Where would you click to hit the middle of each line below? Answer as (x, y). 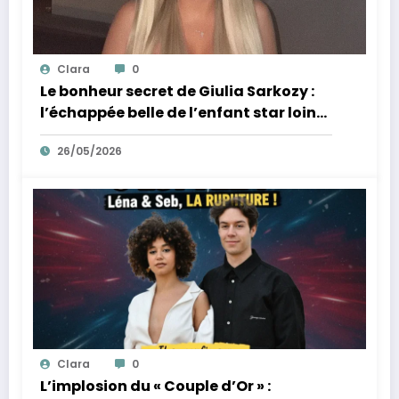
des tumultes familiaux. (130, 134)
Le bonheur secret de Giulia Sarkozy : (177, 92)
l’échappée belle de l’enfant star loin (178, 113)
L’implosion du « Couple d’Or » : (155, 387)
